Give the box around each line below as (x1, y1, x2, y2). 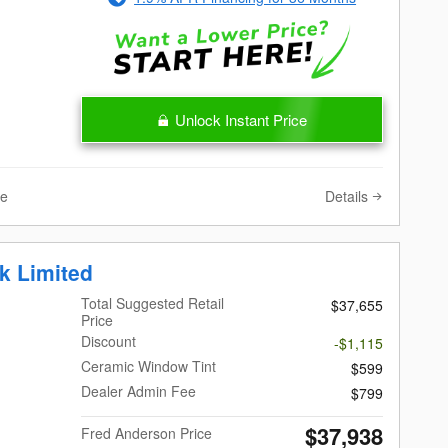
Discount (81, 331, 137, 352)
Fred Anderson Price (81, 423, 213, 444)
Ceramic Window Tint (81, 356, 217, 377)
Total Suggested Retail (81, 293, 225, 314)
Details (325, 185, 368, 206)
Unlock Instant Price (175, 108, 308, 130)
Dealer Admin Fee (81, 381, 197, 402)
